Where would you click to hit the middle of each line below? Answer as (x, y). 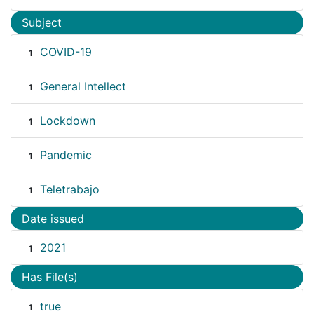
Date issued (53, 218)
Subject (42, 23)
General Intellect (83, 86)
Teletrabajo (69, 189)
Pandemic (66, 155)
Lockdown (67, 120)
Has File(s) (50, 277)
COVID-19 (66, 52)
